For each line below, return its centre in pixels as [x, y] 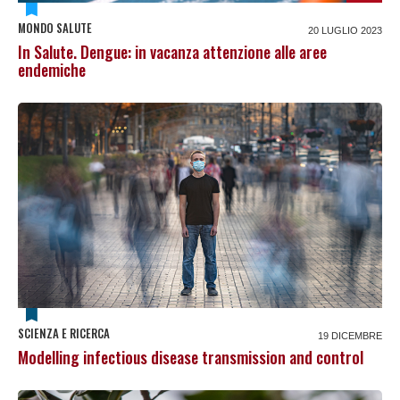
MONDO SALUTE [55, 28]
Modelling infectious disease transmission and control [191, 357]
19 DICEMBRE [350, 335]
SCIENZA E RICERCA [64, 333]
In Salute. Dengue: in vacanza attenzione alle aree [172, 52]
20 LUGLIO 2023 [345, 31]
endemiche [52, 70]
